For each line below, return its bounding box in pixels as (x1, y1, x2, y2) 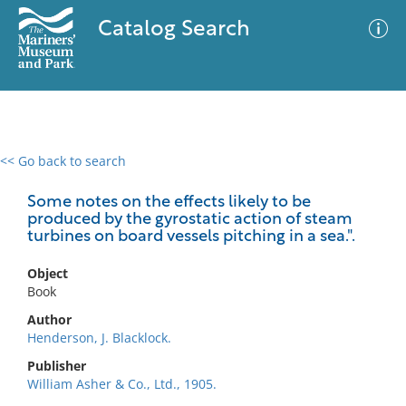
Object (27, 265, 68, 282)
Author (27, 311, 72, 328)
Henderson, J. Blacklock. (27, 329, 171, 346)
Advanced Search (216, 168, 321, 186)
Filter (350, 171, 381, 185)
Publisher (27, 357, 86, 374)
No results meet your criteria (112, 264, 287, 281)
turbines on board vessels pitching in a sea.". (27, 228, 355, 246)
